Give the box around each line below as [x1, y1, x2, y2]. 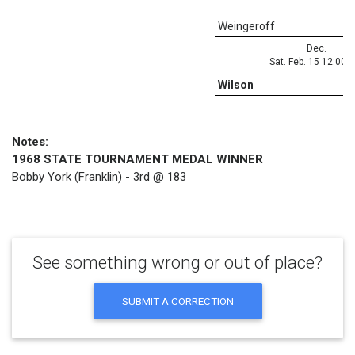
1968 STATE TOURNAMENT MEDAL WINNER [12, 152, 263, 167]
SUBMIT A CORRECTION [121, 294, 234, 307]
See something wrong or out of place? [32, 252, 323, 273]
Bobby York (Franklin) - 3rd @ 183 [12, 170, 186, 185]
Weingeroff [218, 19, 275, 32]
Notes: [12, 135, 48, 150]
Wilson [218, 78, 254, 91]
